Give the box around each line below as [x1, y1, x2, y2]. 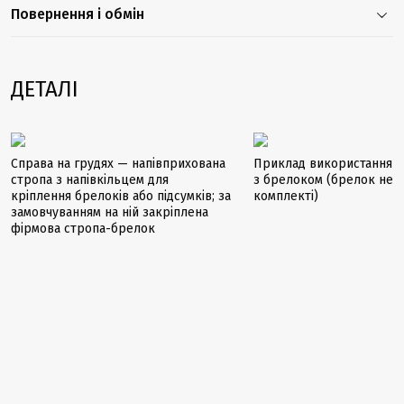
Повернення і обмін [11, 5, 144, 23]
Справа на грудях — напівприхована [11, 156, 225, 171]
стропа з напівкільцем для [11, 172, 169, 188]
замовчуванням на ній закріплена [11, 205, 208, 220]
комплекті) [252, 188, 318, 204]
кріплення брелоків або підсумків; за [11, 188, 231, 204]
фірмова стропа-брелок [11, 221, 155, 236]
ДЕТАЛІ [11, 77, 78, 102]
